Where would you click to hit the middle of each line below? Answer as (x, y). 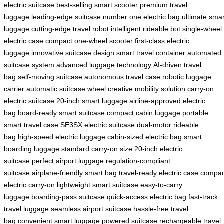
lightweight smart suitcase (98, 185)
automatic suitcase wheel (66, 89)
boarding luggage (32, 149)
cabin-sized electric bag (145, 137)
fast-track (203, 197)
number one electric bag (141, 17)
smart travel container (151, 53)
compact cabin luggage (144, 113)
